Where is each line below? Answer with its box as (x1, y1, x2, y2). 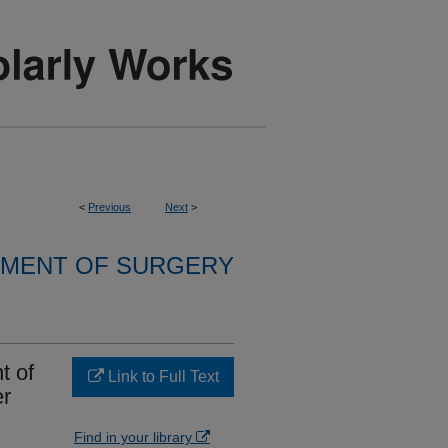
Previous (88, 201, 131, 213)
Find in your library (74, 429, 196, 445)
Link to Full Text (103, 368, 219, 385)
